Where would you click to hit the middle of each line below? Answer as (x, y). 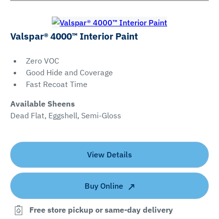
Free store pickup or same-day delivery (101, 210)
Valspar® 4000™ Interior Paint (74, 36)
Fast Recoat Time (56, 84)
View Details (109, 155)
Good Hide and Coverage (69, 72)
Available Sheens (42, 103)
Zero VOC (42, 60)
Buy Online (104, 186)
